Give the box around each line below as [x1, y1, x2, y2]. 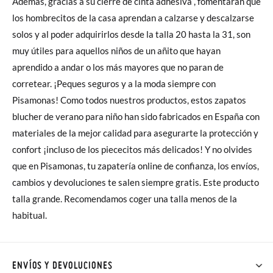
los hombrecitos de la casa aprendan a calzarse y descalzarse [12, 12, 254, 23]
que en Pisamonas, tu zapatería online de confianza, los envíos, [12, 160, 259, 171]
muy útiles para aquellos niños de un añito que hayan [12, 45, 221, 56]
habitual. [12, 210, 47, 221]
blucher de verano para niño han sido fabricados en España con [12, 111, 260, 122]
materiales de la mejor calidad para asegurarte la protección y [12, 127, 258, 138]
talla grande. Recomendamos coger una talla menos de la [12, 193, 237, 204]
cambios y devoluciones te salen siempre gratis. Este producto [12, 177, 203, 188]
